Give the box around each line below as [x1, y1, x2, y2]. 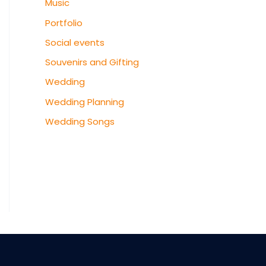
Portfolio [45, 16, 83, 29]
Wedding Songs [45, 115, 115, 128]
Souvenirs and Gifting [45, 56, 139, 69]
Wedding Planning [45, 95, 124, 108]
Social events [45, 36, 104, 49]
